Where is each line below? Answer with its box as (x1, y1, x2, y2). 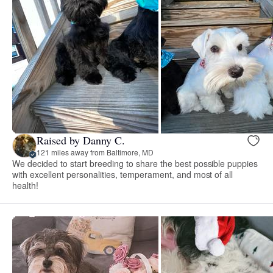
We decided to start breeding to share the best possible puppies (12, 157, 258, 169)
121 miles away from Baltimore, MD (37, 147, 154, 158)
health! (12, 179, 38, 191)
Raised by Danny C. (37, 133, 125, 148)
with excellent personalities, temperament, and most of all (12, 168, 233, 180)
